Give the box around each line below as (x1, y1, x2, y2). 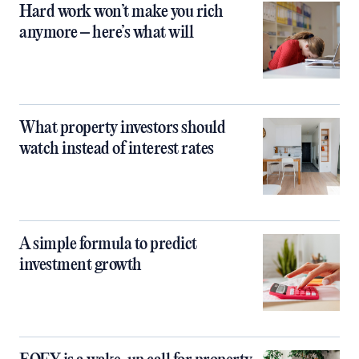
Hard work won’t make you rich (19, 2, 224, 22)
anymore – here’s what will (19, 23, 193, 42)
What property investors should (19, 119, 225, 138)
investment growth (19, 256, 142, 275)
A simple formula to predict (19, 235, 197, 254)
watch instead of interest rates (19, 139, 214, 159)
